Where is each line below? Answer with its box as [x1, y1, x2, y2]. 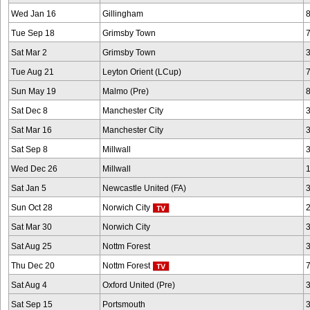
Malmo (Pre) [102, 87, 149, 95]
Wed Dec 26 [11, 165, 57, 173]
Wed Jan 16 [11, 10, 56, 18]
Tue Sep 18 [11, 29, 55, 37]
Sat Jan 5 [11, 184, 46, 192]
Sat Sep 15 [11, 300, 53, 309]
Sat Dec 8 [11, 107, 48, 115]
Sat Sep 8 [11, 145, 48, 154]
